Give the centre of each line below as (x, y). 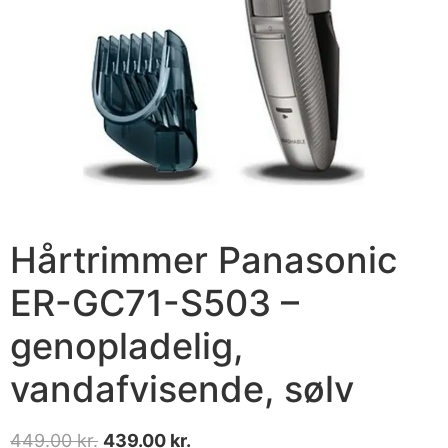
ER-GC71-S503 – (154, 302)
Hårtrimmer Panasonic (203, 259)
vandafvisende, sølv (182, 388)
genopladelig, (126, 345)
